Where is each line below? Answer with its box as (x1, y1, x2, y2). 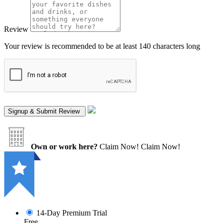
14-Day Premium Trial (36, 209, 107, 218)
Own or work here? (31, 142, 98, 151)
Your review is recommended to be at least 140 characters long (4, 42, 200, 51)
